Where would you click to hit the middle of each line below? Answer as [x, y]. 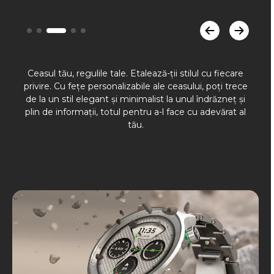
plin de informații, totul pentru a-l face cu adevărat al [135, 112]
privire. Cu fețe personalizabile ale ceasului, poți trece [135, 87]
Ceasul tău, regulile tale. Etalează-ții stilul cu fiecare [135, 74]
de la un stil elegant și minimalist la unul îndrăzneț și [135, 99]
